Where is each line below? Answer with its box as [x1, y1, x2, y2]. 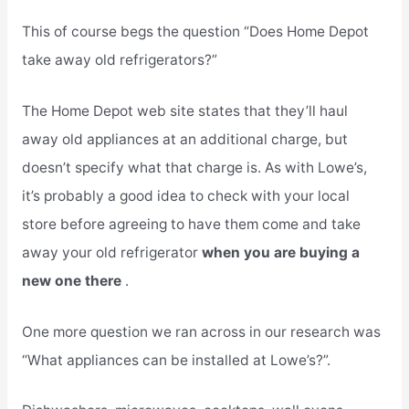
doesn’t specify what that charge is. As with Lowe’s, [21, 158, 367, 176]
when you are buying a [201, 243, 360, 261]
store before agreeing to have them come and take [21, 215, 361, 233]
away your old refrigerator [21, 243, 202, 261]
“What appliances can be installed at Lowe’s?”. [21, 351, 330, 369]
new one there [21, 271, 125, 289]
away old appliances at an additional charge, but [21, 130, 348, 148]
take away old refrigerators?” [21, 50, 217, 68]
